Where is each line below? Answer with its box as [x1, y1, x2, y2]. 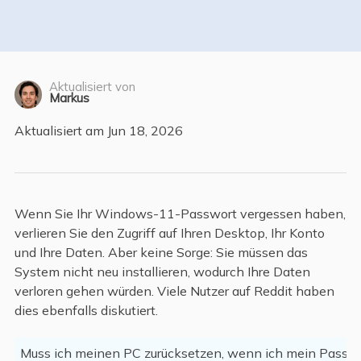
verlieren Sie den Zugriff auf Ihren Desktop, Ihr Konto [14, 224, 325, 241]
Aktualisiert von [48, 79, 135, 95]
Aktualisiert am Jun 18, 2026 [14, 122, 183, 139]
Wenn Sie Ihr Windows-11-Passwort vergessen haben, [14, 205, 346, 222]
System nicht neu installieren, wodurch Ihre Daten [14, 263, 310, 280]
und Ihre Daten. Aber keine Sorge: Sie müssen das [14, 243, 308, 260]
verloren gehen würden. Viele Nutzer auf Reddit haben [14, 282, 334, 299]
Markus [48, 90, 89, 106]
